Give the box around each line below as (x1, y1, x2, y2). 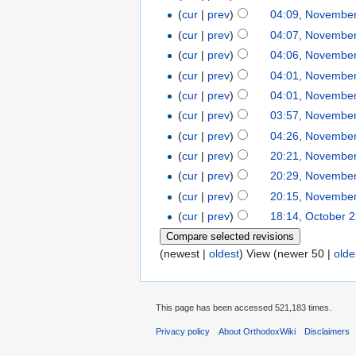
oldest (209, 246, 239, 260)
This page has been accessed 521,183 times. (156, 303, 331, 313)
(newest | (160, 246, 209, 260)
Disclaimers (304, 327, 350, 337)
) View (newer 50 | (239, 246, 334, 260)
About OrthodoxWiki (219, 327, 296, 337)
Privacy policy (156, 327, 210, 337)
